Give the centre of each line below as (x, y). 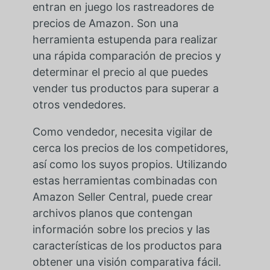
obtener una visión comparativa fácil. (127, 262)
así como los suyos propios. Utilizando (130, 165)
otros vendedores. (79, 105)
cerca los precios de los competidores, (130, 148)
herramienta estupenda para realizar (125, 40)
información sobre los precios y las (121, 230)
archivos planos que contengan (112, 213)
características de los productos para (127, 246)
